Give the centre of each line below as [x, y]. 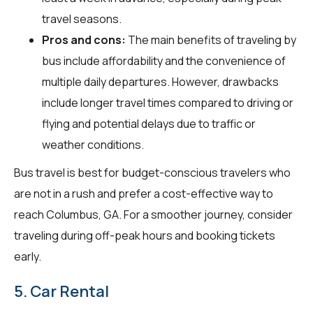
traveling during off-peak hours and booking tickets [145, 235]
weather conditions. [93, 144]
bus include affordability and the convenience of [164, 60]
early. [28, 256]
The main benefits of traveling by [211, 39]
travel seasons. [82, 19]
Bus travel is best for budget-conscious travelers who [152, 172]
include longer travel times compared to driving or [168, 102]
